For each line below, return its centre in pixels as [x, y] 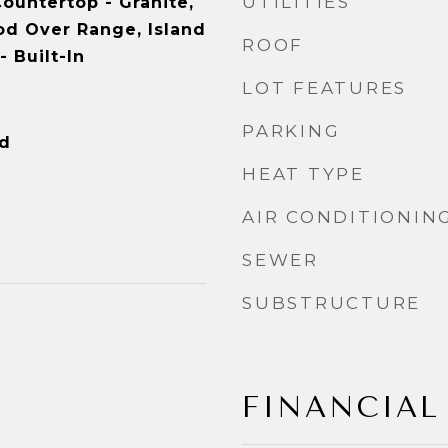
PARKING [291, 131]
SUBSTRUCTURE [331, 303]
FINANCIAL [341, 407]
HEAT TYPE [303, 174]
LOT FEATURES [324, 88]
